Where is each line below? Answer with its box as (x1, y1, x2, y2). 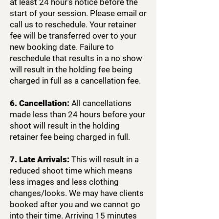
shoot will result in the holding (10, 121, 120, 131)
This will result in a (69, 154, 139, 164)
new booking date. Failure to (10, 42, 114, 52)
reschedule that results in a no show (10, 53, 142, 63)
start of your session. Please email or (10, 8, 147, 18)
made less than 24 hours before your (10, 109, 145, 119)
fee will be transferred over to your (10, 31, 136, 41)
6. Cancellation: (10, 98, 69, 108)
